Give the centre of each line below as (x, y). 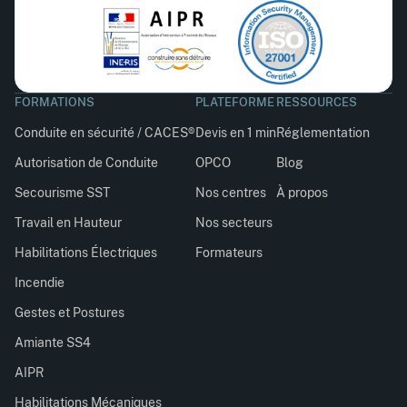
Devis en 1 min (236, 132)
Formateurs (229, 252)
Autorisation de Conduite (86, 162)
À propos (302, 192)
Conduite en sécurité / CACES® (105, 132)
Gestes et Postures (69, 312)
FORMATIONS (55, 102)
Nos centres (231, 192)
